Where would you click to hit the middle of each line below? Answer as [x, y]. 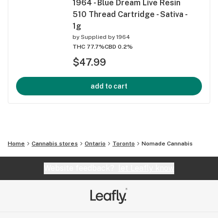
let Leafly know [146, 168]
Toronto [124, 143]
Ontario [95, 143]
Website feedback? [81, 168]
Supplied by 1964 [105, 37]
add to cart [109, 86]
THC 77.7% [89, 46]
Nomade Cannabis [167, 143]
